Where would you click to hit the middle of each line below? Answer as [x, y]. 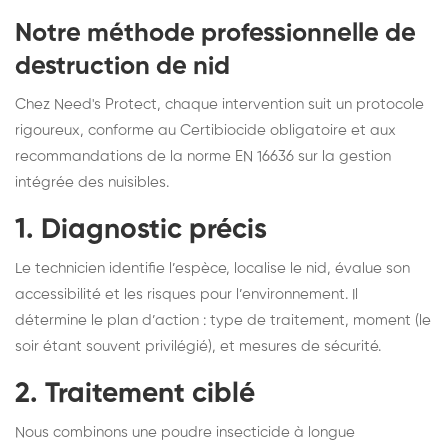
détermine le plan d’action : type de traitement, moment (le [223, 320]
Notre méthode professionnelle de [215, 33]
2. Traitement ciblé [135, 393]
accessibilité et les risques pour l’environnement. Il [186, 294]
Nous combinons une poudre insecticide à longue [185, 432]
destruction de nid [122, 66]
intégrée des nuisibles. [92, 182]
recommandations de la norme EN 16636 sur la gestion [203, 156]
